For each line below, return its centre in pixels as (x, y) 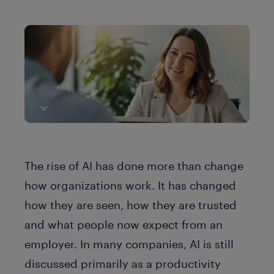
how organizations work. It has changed (130, 185)
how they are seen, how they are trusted (131, 205)
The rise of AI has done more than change (134, 165)
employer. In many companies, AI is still (129, 244)
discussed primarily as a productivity (123, 263)
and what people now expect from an (124, 224)
